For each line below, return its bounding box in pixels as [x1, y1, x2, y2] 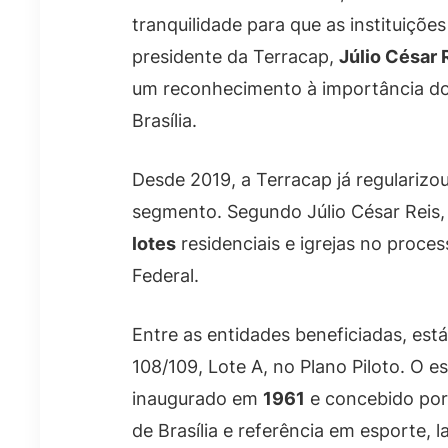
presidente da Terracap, [132, 46, 339, 68]
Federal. [132, 265, 199, 287]
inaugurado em [132, 388, 263, 410]
